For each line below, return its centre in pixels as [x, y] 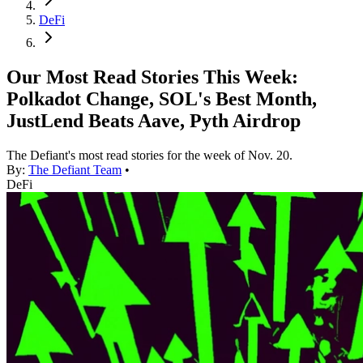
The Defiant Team [75, 170]
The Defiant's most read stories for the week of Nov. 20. [149, 156]
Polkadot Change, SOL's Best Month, [162, 99]
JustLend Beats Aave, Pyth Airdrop [154, 121]
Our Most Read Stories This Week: [152, 77]
